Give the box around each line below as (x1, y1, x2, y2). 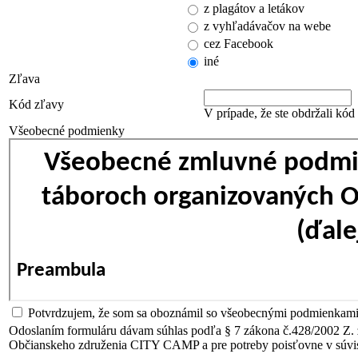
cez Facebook (204, 36, 273, 50)
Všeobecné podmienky (9, 123, 125, 137)
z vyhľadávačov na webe (204, 18, 331, 33)
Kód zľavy (9, 97, 64, 111)
